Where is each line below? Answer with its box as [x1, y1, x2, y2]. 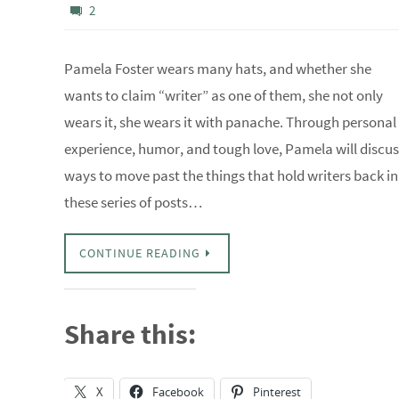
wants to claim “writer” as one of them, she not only [64, 85, 383, 105]
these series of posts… [64, 192, 203, 212]
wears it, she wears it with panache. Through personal [64, 112, 396, 132]
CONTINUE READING [79, 246, 200, 261]
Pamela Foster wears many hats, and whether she [64, 59, 371, 78]
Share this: [64, 316, 196, 351]
